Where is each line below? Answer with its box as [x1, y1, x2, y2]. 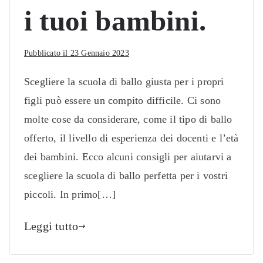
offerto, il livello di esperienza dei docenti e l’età [24, 132, 239, 144]
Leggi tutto [24, 220, 79, 233]
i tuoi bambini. [24, 5, 207, 38]
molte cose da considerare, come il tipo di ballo [24, 113, 232, 126]
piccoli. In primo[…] [24, 188, 116, 201]
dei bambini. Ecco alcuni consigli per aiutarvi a [24, 151, 232, 163]
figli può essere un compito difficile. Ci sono [24, 95, 221, 107]
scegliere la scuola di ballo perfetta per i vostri [24, 170, 228, 182]
